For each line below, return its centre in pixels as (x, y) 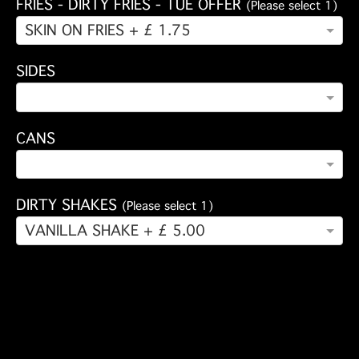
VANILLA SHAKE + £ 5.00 (115, 230)
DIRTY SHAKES (69, 206)
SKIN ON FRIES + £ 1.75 (108, 30)
